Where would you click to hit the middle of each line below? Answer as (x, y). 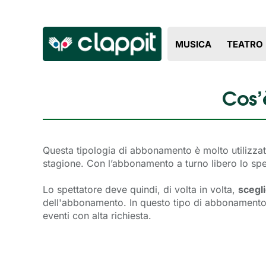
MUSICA (193, 44)
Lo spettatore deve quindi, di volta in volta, (140, 189)
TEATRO (245, 44)
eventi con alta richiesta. (97, 215)
